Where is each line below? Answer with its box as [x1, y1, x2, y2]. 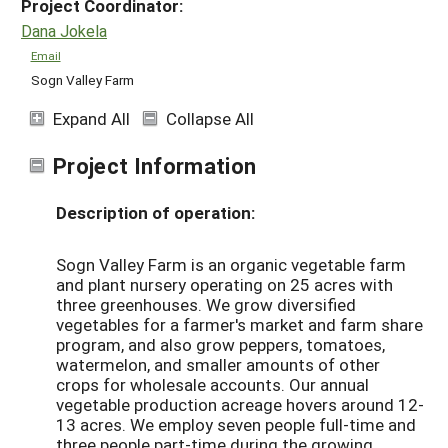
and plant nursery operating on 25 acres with [56, 273, 393, 297]
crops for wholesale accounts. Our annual [56, 373, 369, 397]
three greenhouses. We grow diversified [56, 293, 356, 317]
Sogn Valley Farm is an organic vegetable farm [56, 253, 406, 277]
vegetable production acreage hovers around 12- [56, 393, 424, 417]
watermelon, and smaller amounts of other [56, 353, 380, 377]
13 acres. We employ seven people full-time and [56, 413, 416, 437]
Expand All [53, 106, 130, 130]
